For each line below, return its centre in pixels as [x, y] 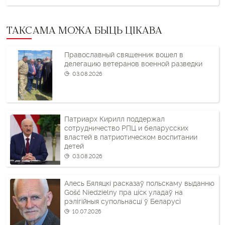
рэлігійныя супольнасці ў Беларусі [124, 201]
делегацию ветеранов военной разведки [133, 64]
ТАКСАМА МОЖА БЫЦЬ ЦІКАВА [84, 32]
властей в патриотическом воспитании [131, 137]
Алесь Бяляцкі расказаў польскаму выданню [139, 183]
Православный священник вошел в [124, 55]
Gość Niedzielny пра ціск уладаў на [124, 192]
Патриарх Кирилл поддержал [115, 119]
